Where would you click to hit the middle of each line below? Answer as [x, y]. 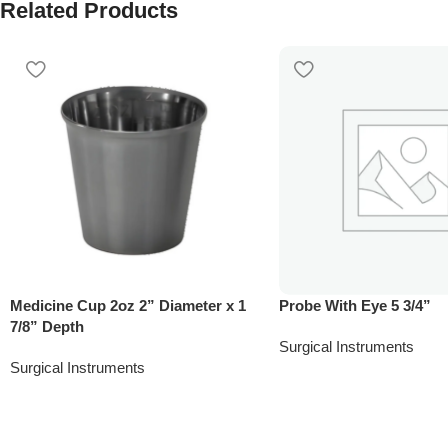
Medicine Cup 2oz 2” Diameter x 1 [128, 305]
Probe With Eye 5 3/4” [354, 305]
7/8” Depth [47, 326]
